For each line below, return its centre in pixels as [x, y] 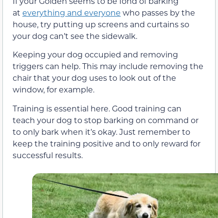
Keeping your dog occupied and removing [95, 54]
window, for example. [54, 90]
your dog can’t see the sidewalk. [75, 36]
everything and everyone [72, 12]
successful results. [48, 155]
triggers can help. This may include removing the [108, 66]
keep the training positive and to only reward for [107, 143]
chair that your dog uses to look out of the [94, 78]
